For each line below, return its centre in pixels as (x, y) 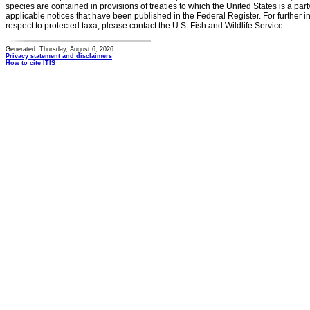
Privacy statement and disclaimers (59, 56)
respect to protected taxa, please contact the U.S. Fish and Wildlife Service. (145, 26)
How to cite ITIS (30, 63)
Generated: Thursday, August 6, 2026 (60, 49)
